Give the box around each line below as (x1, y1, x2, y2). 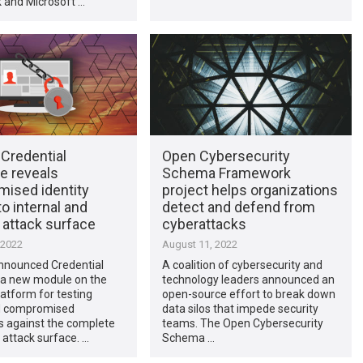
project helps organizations (161, 181, 338, 199)
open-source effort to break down (161, 287, 335, 301)
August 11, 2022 (161, 237, 237, 250)
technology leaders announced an (161, 272, 335, 286)
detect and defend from (161, 198, 315, 216)
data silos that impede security (161, 301, 318, 315)
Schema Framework (161, 164, 291, 181)
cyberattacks (161, 215, 246, 233)
